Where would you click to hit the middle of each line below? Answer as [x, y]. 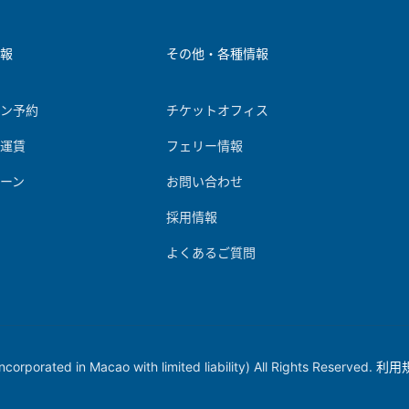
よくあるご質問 [211, 252]
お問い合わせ [204, 181]
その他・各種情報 [217, 53]
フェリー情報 [204, 146]
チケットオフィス [217, 110]
